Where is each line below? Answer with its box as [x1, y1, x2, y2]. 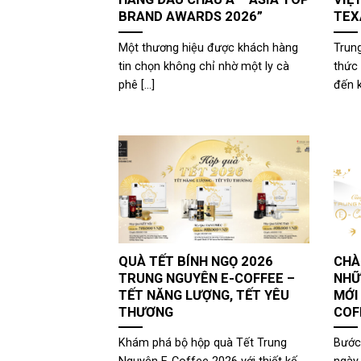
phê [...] [118, 77, 155, 92]
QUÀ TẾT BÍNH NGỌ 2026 [118, 253, 273, 269]
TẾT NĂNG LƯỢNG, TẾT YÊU [118, 287, 289, 303]
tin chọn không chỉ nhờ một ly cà [118, 59, 289, 73]
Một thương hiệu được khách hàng [118, 40, 298, 55]
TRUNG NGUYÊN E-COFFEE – [118, 270, 295, 286]
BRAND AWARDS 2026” [118, 9, 263, 25]
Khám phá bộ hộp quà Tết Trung [118, 336, 287, 351]
